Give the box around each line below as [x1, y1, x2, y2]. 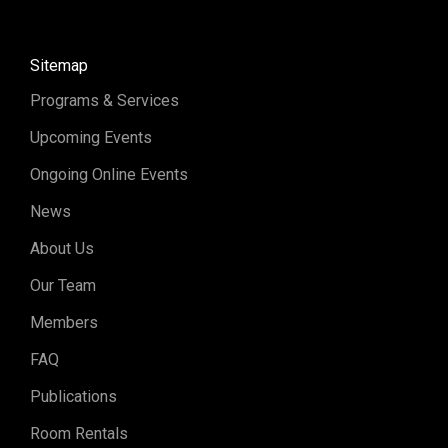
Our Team [29, 276, 96, 295]
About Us [29, 239, 94, 258]
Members [29, 313, 98, 332]
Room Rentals [29, 424, 128, 443]
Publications [29, 387, 117, 406]
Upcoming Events [29, 128, 152, 147]
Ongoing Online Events [29, 165, 188, 184]
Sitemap [29, 56, 88, 75]
